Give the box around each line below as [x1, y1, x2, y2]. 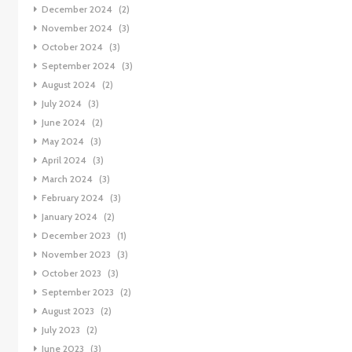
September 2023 [41, 286, 114, 299]
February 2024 [41, 192, 104, 204]
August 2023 [41, 305, 94, 317]
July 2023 [41, 324, 80, 336]
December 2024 [41, 3, 112, 16]
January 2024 [41, 211, 97, 223]
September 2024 [41, 60, 115, 72]
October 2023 [41, 267, 101, 280]
